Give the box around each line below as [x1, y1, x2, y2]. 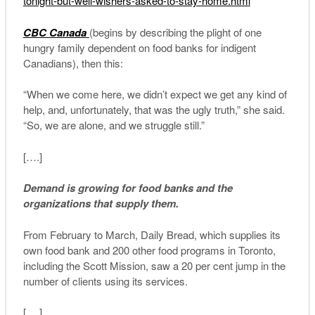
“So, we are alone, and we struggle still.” [22, 117, 205, 133]
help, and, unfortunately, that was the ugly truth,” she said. [22, 102, 285, 117]
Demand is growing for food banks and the [22, 180, 233, 196]
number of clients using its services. [22, 273, 188, 288]
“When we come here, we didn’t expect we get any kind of [22, 86, 287, 102]
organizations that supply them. [22, 195, 179, 212]
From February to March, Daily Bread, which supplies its [22, 226, 281, 242]
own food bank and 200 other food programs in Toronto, [22, 242, 276, 257]
